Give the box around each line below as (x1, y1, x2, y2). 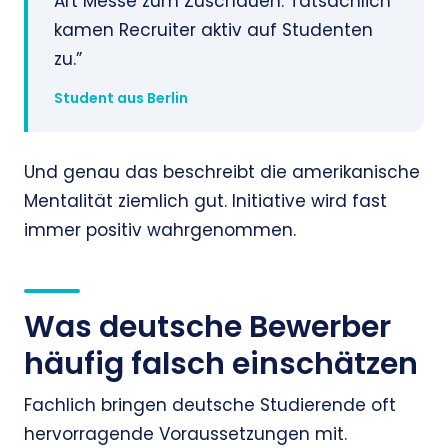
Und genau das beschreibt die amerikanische (24, 160, 420, 185)
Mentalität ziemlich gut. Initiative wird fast (24, 189, 387, 214)
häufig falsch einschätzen (24, 343, 418, 386)
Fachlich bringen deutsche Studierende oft (24, 393, 396, 418)
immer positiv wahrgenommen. (24, 218, 296, 243)
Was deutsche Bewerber (24, 306, 391, 349)
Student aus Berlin (54, 88, 188, 109)
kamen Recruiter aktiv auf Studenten (54, 18, 373, 43)
